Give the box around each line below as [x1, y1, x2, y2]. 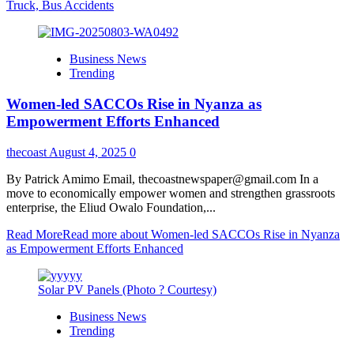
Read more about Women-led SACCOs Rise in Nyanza [62, 227, 340, 241]
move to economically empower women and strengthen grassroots [6, 186, 335, 200]
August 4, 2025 [49, 145, 130, 159]
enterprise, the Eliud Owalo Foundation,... [6, 200, 216, 214]
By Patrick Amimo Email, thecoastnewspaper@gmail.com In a [6, 171, 318, 186]
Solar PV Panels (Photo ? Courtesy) [38, 282, 217, 296]
